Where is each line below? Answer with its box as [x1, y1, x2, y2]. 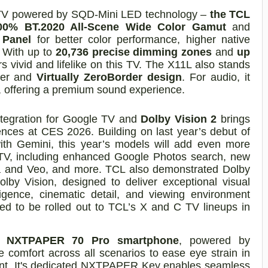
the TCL [206, 8, 250, 20]
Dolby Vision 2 [141, 112, 217, 125]
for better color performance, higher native [31, 33, 251, 45]
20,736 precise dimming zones [55, 45, 212, 58]
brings [217, 112, 251, 125]
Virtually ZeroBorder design [36, 71, 182, 83]
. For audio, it [182, 71, 251, 83]
